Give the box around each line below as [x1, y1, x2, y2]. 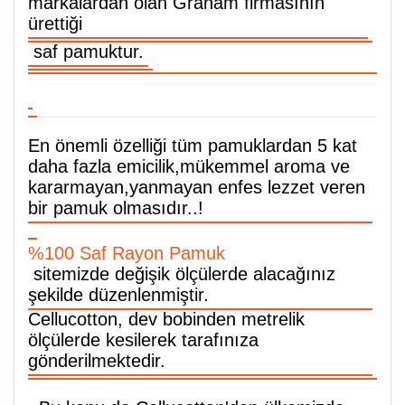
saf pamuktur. [28, 42, 144, 61]
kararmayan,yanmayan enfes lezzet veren [28, 177, 365, 197]
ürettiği [28, 14, 82, 33]
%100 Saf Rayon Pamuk [28, 243, 225, 263]
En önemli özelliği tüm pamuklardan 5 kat [28, 136, 357, 155]
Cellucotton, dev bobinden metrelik [28, 309, 305, 329]
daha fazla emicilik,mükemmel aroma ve [28, 156, 350, 176]
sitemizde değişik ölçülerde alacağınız [33, 264, 335, 284]
